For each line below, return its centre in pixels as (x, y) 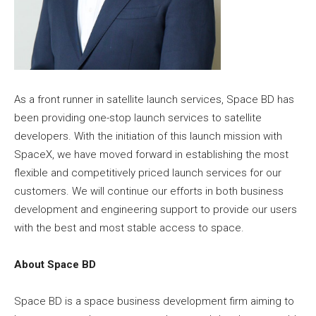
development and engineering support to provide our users (156, 210)
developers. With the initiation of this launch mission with (148, 136)
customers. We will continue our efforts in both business (149, 192)
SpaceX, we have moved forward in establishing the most (151, 155)
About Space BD (55, 265)
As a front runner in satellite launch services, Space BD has (154, 100)
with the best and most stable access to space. (129, 228)
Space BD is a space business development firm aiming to (154, 302)
